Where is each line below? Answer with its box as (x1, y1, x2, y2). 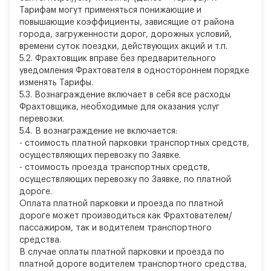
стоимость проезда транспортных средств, (22, 163, 210, 172)
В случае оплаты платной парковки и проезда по (19, 248, 224, 256)
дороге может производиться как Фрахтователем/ (19, 212, 232, 220)
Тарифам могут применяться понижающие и (19, 6, 201, 15)
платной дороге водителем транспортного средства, (19, 260, 247, 269)
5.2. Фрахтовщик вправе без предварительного (19, 54, 216, 63)
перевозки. (19, 115, 64, 123)
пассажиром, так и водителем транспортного (19, 224, 212, 232)
